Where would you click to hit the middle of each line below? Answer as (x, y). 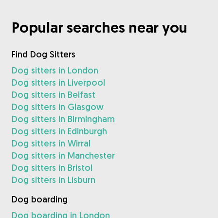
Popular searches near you (100, 27)
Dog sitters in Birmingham (63, 119)
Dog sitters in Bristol (52, 167)
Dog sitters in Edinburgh (59, 131)
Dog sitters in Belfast (54, 94)
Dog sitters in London (55, 70)
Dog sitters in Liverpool (58, 82)
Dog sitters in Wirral (51, 143)
